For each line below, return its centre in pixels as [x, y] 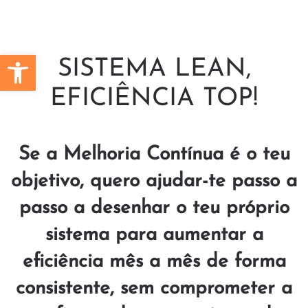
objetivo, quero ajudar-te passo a [154, 181]
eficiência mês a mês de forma [154, 262]
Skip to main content [83, 33]
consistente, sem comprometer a [154, 289]
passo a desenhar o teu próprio [154, 208]
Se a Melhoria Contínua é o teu [154, 155]
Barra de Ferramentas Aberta [42, 61]
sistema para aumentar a [154, 235]
